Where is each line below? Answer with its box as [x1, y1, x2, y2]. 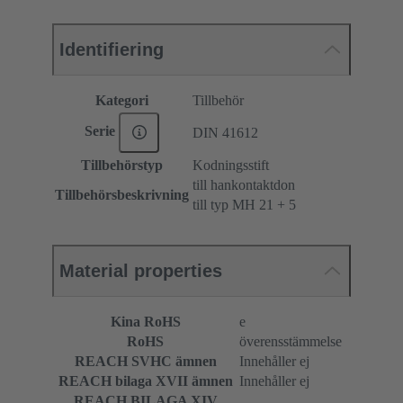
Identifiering [59, 39, 164, 59]
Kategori [95, 92, 148, 108]
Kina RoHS [110, 313, 181, 329]
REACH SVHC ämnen [74, 353, 217, 369]
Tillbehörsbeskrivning [55, 186, 189, 202]
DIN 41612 [193, 124, 258, 140]
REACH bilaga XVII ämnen [58, 372, 233, 389]
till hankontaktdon [193, 176, 295, 193]
